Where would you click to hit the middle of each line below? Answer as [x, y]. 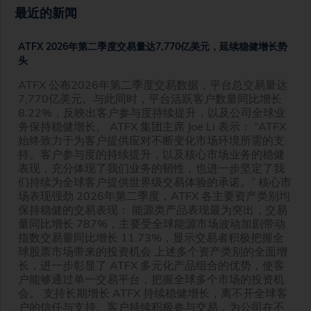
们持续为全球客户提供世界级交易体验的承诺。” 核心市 [155, 182]
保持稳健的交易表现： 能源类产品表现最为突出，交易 [153, 209]
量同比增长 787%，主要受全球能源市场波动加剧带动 [152, 223]
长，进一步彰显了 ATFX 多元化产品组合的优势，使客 [151, 265]
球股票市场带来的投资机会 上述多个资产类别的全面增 [153, 251]
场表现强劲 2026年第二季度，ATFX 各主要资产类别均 [154, 195]
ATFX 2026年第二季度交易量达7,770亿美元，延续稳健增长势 [153, 46]
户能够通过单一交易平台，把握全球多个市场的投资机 [151, 279]
